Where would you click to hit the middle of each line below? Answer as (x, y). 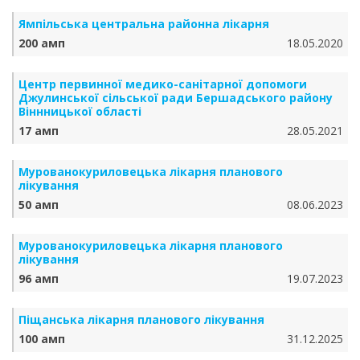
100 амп (42, 339)
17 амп (39, 131)
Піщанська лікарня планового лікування (141, 319)
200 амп (42, 43)
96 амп (39, 278)
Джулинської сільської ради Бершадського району (176, 98)
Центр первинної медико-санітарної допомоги (163, 84)
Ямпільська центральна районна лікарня (144, 24)
